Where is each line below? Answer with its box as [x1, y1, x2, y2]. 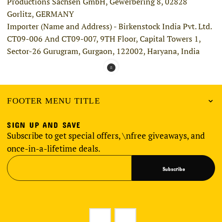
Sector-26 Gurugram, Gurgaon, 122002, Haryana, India [7, 46, 200, 57]
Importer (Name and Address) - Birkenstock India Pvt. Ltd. [7, 21, 212, 32]
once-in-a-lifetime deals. [7, 143, 101, 155]
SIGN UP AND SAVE [7, 120, 81, 127]
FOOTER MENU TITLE [7, 96, 100, 106]
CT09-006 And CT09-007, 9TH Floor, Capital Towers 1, [7, 33, 201, 45]
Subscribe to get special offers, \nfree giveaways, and [7, 130, 205, 142]
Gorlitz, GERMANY [7, 8, 74, 20]
